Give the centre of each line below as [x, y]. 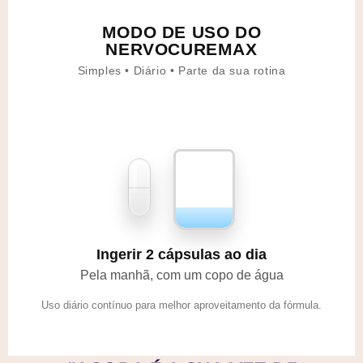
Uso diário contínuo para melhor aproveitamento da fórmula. [181, 305]
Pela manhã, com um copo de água [181, 275]
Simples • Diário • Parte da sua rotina [181, 70]
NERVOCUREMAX [181, 49]
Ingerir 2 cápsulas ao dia [181, 254]
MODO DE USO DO [181, 32]
